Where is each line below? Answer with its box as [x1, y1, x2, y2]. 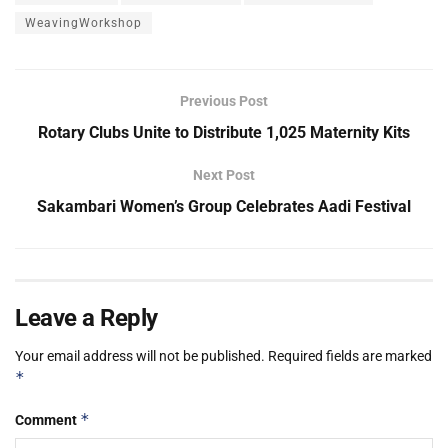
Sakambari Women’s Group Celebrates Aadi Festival [37, 197, 411, 217]
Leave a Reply [15, 304, 158, 333]
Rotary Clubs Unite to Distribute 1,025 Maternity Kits [38, 123, 410, 143]
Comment [15, 412, 80, 429]
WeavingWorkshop [25, 16, 142, 31]
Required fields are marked [268, 348, 432, 365]
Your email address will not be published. [15, 348, 265, 365]
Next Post [193, 167, 255, 184]
